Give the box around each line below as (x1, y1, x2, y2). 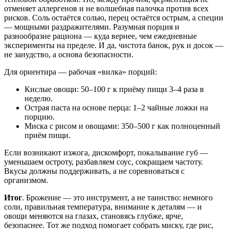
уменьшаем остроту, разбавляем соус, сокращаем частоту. (4, 157, 203, 166)
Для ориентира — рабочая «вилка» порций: (4, 67, 157, 76)
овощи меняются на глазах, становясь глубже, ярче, (4, 211, 183, 220)
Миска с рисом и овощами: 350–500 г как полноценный (25, 121, 220, 130)
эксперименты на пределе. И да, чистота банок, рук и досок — (4, 40, 223, 50)
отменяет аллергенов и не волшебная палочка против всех (4, 4, 209, 13)
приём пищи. (25, 130, 71, 140)
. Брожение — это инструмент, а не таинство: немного (22, 193, 213, 202)
